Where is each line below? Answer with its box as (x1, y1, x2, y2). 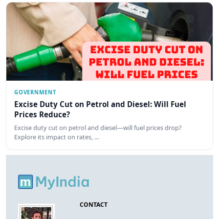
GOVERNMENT (14, 88, 56, 96)
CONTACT (80, 200, 108, 209)
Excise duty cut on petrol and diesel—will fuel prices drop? (14, 123, 182, 132)
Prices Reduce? (14, 109, 70, 120)
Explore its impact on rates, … (14, 132, 99, 141)
